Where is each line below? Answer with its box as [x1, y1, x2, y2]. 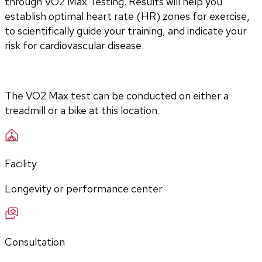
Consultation [5, 235, 65, 249]
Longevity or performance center [5, 182, 163, 196]
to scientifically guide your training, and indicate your [5, 24, 247, 38]
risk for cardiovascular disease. [5, 39, 144, 53]
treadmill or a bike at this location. [5, 104, 160, 118]
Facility [5, 157, 37, 171]
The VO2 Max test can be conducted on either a [5, 89, 229, 103]
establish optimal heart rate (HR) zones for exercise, [5, 9, 250, 23]
